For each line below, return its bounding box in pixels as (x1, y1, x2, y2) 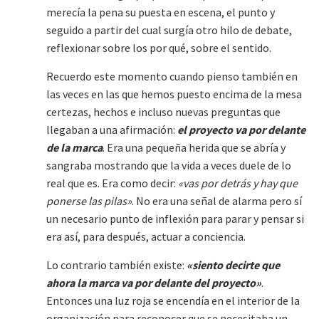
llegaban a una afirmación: (46, 122, 177, 137)
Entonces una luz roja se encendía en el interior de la (46, 293, 300, 308)
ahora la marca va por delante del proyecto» (46, 276, 261, 290)
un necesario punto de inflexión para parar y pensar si (46, 211, 304, 226)
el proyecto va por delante (177, 122, 305, 137)
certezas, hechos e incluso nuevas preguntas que (46, 105, 281, 119)
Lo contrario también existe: (46, 258, 187, 272)
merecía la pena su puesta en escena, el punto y (46, 5, 275, 19)
